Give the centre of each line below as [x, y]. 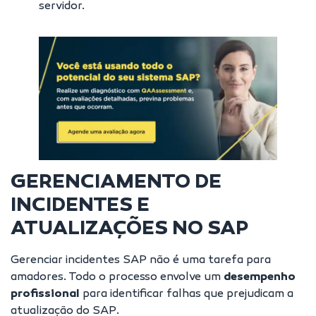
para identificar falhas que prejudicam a [187, 295]
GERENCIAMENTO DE [116, 183]
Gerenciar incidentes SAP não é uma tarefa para [141, 261]
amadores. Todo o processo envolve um [117, 278]
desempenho [260, 278]
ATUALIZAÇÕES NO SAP [129, 230]
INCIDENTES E [80, 207]
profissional [45, 295]
